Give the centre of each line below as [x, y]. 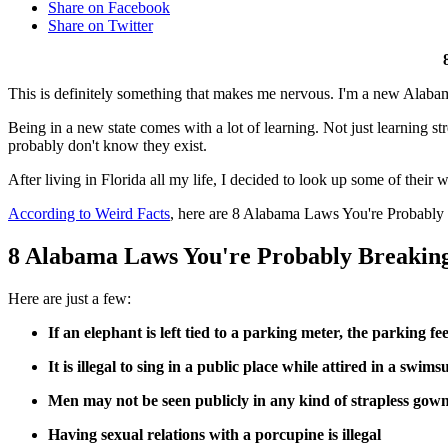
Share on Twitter [100, 26]
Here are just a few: [69, 299]
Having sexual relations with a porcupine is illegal [214, 435]
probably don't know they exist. [107, 146]
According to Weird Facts [89, 214]
